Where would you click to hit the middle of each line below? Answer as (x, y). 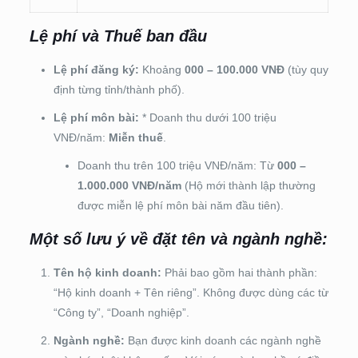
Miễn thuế (135, 137)
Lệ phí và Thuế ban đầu (118, 36)
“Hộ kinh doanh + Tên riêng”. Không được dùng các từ (191, 292)
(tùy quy (306, 69)
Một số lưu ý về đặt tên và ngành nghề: (178, 239)
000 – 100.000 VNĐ (234, 69)
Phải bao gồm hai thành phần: (239, 272)
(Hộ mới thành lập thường (248, 185)
